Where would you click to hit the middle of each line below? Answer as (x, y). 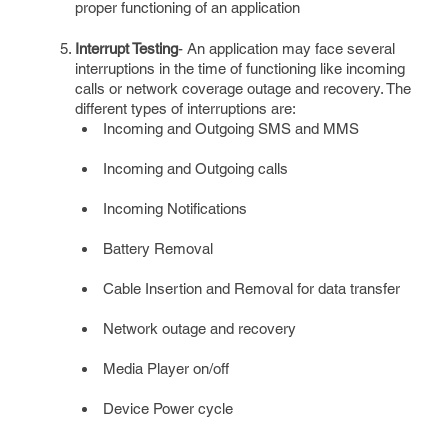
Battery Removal (158, 248)
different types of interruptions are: (185, 108)
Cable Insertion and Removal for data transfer (251, 288)
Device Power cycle (168, 408)
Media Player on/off (166, 368)
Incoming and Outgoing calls (195, 168)
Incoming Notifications (175, 208)
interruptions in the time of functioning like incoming (240, 68)
